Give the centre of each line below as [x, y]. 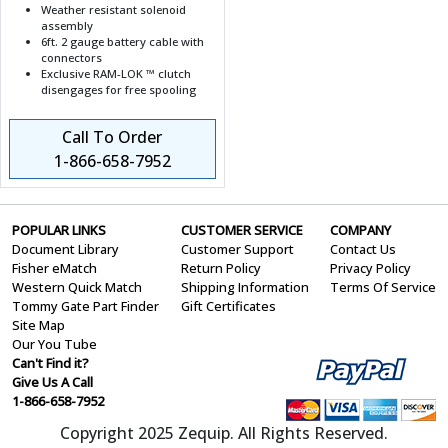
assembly [67, 26]
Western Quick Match [77, 287]
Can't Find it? [50, 363]
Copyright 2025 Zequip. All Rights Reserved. [224, 433]
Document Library [65, 249]
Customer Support [237, 249]
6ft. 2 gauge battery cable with [122, 42]
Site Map [38, 325]
